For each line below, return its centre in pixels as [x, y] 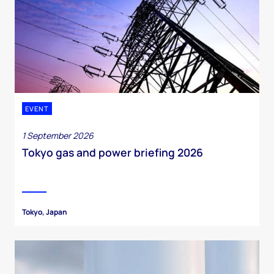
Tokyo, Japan [45, 212]
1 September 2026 [58, 136]
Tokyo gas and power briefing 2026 [113, 153]
